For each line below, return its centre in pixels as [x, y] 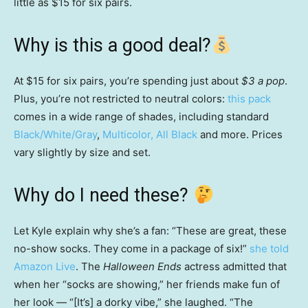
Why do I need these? [103, 196]
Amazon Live [45, 267]
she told [269, 249]
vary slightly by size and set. [82, 153]
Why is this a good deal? [112, 46]
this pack [249, 99]
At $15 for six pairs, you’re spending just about [128, 81]
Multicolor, [128, 135]
